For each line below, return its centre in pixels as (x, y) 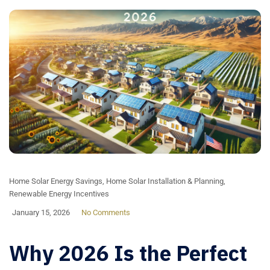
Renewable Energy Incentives (59, 193)
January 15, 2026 (41, 212)
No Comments (106, 212)
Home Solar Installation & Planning (165, 181)
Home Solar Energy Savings (56, 181)
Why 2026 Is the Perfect (128, 253)
